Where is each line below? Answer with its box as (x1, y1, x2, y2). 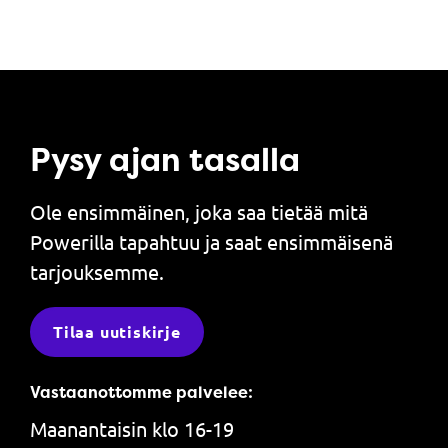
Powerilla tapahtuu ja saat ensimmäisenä (30, 228, 393, 254)
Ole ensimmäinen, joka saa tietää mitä (30, 198, 368, 224)
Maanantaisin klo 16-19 (30, 416, 234, 441)
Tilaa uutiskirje (53, 320, 181, 342)
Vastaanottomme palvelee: (30, 380, 253, 403)
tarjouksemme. (30, 258, 164, 284)
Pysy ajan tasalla (30, 137, 300, 181)
